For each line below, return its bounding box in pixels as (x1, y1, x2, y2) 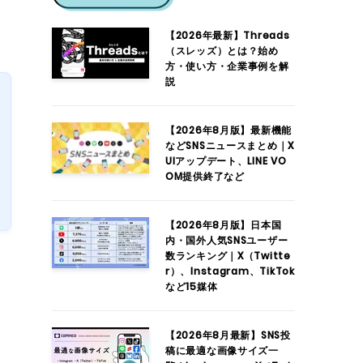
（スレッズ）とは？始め (165, 44, 279, 58)
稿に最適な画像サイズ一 (165, 344, 279, 357)
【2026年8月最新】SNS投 (165, 328, 291, 342)
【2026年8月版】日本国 (165, 218, 282, 232)
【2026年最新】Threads (165, 28, 290, 42)
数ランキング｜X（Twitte (165, 249, 291, 263)
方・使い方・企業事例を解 (165, 59, 289, 73)
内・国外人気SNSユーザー (165, 233, 288, 247)
